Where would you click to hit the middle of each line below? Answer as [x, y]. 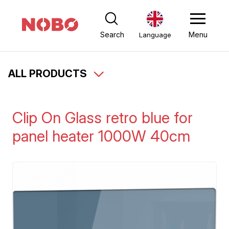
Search [112, 34]
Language [155, 35]
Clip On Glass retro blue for [102, 118]
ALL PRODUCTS [49, 74]
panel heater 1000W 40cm [101, 136]
